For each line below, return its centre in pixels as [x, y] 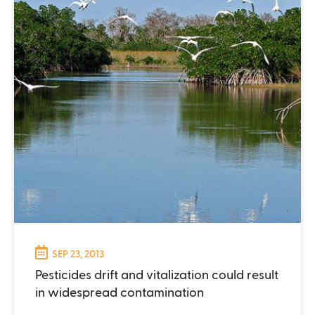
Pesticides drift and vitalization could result [157, 274]
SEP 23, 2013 [78, 253]
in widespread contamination [120, 291]
